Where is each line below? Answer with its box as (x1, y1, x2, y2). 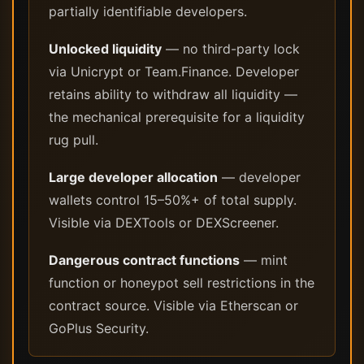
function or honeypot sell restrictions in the (49, 275, 314, 291)
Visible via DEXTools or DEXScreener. (49, 214, 279, 231)
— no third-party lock (162, 41, 300, 57)
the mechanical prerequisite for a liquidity (49, 109, 305, 125)
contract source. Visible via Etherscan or (49, 297, 298, 314)
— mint (240, 252, 288, 268)
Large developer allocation (49, 169, 218, 185)
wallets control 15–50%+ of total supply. (49, 192, 297, 208)
